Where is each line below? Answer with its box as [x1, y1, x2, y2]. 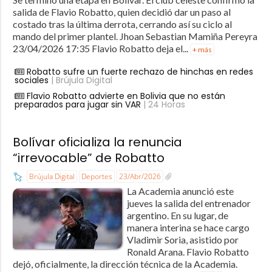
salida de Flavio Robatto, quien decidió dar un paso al [12, 6, 231, 18]
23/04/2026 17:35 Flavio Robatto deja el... [12, 42, 190, 55]
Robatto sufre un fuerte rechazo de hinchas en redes [26, 66, 253, 78]
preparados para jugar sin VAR [14, 98, 141, 111]
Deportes [81, 171, 112, 182]
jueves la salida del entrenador [126, 197, 251, 209]
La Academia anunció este [126, 185, 234, 197]
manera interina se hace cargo [126, 222, 250, 234]
